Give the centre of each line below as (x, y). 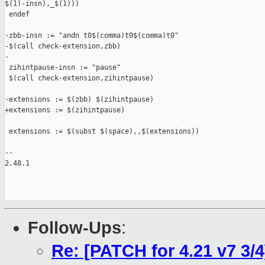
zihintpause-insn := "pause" (63, 68)
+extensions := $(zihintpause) (65, 110)
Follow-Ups (75, 228)
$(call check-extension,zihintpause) (79, 78)
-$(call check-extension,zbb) (63, 46)
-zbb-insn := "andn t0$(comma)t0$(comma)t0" (92, 36)
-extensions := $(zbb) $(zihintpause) (79, 100)
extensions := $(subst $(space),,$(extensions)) (102, 132)
